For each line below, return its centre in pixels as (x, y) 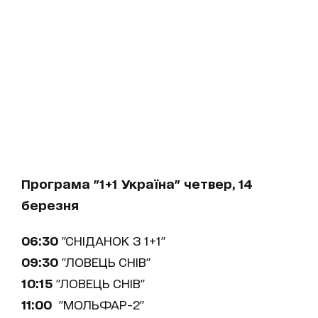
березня (50, 204)
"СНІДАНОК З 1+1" (112, 240)
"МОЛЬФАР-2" (98, 304)
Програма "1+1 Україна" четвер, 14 (137, 183)
